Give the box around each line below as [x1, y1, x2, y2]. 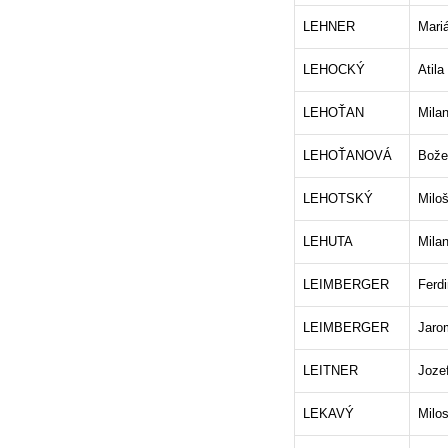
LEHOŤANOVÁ [303, 148, 392, 163]
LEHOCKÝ [303, 62, 365, 77]
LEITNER [303, 363, 358, 378]
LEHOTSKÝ [303, 191, 373, 206]
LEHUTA [303, 234, 353, 249]
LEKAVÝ [303, 406, 354, 421]
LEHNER [303, 19, 355, 34]
